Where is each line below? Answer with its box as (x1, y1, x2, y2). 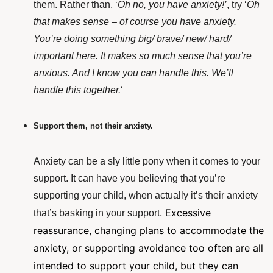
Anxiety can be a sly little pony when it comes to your (34, 156, 260, 167)
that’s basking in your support (34, 208, 160, 219)
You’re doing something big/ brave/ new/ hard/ (34, 34, 231, 44)
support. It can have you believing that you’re (34, 173, 225, 184)
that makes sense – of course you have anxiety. (34, 16, 236, 27)
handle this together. (34, 85, 121, 96)
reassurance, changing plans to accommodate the (34, 224, 264, 237)
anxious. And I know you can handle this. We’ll (34, 68, 233, 79)
